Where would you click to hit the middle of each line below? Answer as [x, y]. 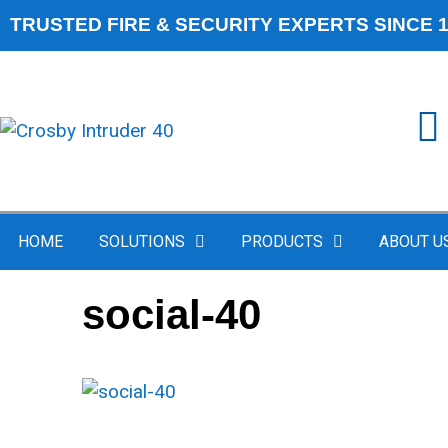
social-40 [171, 314]
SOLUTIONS [142, 241]
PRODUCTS [282, 241]
